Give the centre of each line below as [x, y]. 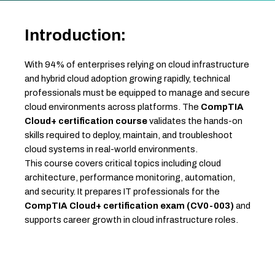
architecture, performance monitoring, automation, [130, 178]
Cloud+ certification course [86, 121]
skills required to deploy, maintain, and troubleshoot [129, 135]
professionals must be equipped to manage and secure [137, 93]
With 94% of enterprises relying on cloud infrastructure [137, 65]
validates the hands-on [195, 121]
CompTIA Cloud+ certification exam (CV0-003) [129, 206]
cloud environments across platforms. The [113, 107]
